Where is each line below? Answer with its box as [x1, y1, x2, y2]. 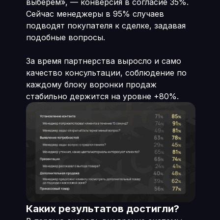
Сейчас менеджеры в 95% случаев [26, 9, 164, 19]
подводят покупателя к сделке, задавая [26, 21, 186, 30]
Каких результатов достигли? [26, 203, 182, 215]
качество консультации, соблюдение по [26, 68, 187, 78]
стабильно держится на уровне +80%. [26, 91, 181, 101]
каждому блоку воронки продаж [26, 80, 157, 89]
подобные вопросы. [26, 32, 105, 42]
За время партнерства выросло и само [26, 56, 181, 66]
